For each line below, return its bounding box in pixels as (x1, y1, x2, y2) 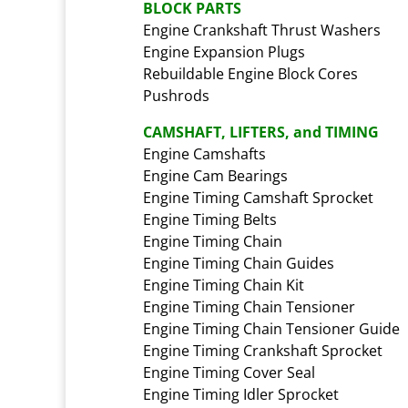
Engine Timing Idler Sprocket (143, 384, 339, 404)
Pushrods (143, 86, 209, 106)
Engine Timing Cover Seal (143, 362, 315, 382)
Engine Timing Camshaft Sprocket (143, 188, 373, 208)
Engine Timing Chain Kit (143, 275, 304, 295)
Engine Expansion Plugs (143, 42, 305, 62)
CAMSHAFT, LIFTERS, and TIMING (143, 122, 379, 142)
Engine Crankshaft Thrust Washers (143, 20, 381, 40)
